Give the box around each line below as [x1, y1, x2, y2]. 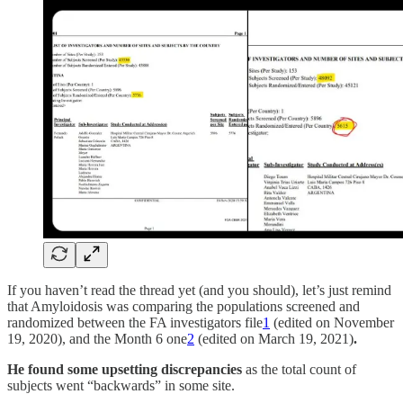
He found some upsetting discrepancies [7, 362, 242, 378]
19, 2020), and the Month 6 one [7, 331, 187, 347]
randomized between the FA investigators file [7, 315, 263, 331]
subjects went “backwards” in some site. [7, 378, 235, 394]
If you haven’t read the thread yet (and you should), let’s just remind [7, 282, 391, 299]
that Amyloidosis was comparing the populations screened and [7, 299, 360, 315]
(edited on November [270, 315, 394, 331]
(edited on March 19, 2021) [194, 331, 354, 347]
